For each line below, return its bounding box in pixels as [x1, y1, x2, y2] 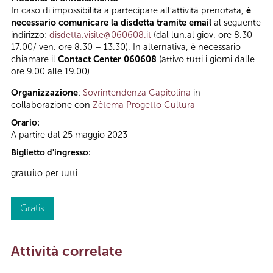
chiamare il [11, 54, 58, 65]
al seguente [214, 17, 261, 29]
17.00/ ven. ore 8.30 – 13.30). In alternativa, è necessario [11, 41, 241, 53]
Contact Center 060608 [58, 54, 157, 65]
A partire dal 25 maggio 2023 [11, 129, 127, 140]
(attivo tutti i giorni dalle [157, 54, 255, 65]
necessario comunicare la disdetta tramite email [11, 17, 214, 29]
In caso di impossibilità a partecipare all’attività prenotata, [11, 5, 246, 16]
